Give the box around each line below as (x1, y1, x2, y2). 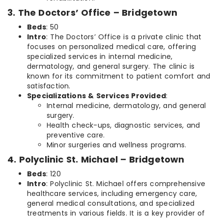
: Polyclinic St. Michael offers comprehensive (46, 179, 206, 189)
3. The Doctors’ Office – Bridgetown (7, 6, 177, 19)
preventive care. (47, 130, 105, 140)
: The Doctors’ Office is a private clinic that (46, 32, 202, 42)
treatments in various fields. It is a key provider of (27, 208, 205, 219)
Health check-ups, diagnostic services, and (47, 120, 200, 131)
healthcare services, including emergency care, (27, 189, 197, 199)
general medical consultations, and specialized (27, 198, 195, 209)
